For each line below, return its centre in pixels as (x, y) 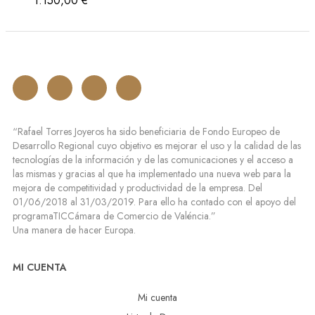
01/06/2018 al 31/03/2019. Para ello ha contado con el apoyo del (154, 201)
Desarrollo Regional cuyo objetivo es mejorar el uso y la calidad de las (157, 145)
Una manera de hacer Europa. (74, 230)
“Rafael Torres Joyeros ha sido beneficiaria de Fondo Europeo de (146, 131)
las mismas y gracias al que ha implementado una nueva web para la (152, 173)
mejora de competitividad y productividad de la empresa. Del (137, 187)
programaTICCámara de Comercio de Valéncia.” (114, 216)
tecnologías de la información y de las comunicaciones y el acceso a (153, 159)
